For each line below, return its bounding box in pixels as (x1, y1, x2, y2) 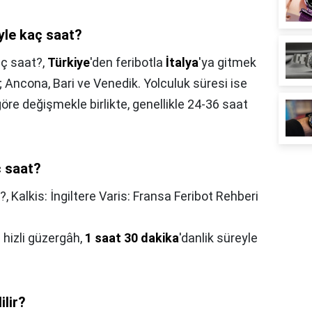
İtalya (166, 55, 198, 70)
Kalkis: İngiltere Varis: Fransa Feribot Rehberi (11, 189, 258, 204)
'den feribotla (90, 55, 166, 70)
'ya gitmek (198, 55, 256, 70)
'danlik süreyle (179, 231, 258, 246)
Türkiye (47, 55, 90, 70)
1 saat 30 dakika (85, 231, 179, 246)
